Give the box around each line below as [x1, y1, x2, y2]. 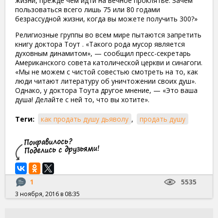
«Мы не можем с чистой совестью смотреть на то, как [15, 67, 198, 76]
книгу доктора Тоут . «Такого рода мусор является [15, 39, 185, 49]
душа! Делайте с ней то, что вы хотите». [15, 94, 149, 104]
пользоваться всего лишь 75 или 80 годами [15, 4, 160, 14]
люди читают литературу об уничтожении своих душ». [15, 76, 196, 86]
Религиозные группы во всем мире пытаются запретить [15, 30, 201, 39]
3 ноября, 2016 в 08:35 [15, 189, 80, 198]
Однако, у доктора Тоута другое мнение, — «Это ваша [15, 85, 198, 95]
